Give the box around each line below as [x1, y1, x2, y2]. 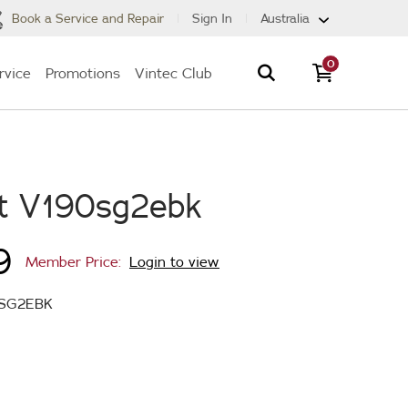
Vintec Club [135, 64, 212, 82]
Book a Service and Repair [8, 10, 164, 26]
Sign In [192, 10, 232, 26]
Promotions [46, 64, 120, 82]
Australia [260, 10, 310, 26]
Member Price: [25, 251, 125, 270]
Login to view [129, 251, 219, 270]
